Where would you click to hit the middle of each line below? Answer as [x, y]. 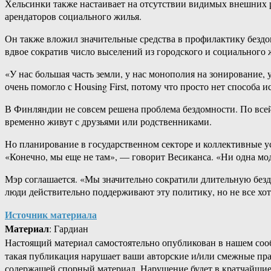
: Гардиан [69, 229]
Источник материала [51, 215]
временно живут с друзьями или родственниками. [108, 122]
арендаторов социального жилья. [73, 16]
